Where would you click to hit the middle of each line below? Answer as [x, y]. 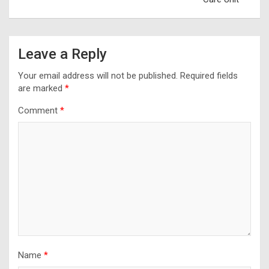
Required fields [209, 75]
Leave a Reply [62, 54]
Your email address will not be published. [98, 75]
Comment [39, 110]
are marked [41, 88]
